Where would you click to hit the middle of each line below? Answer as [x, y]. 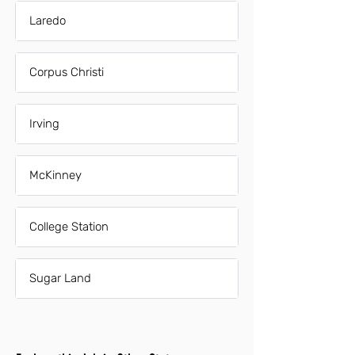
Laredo [48, 21]
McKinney [55, 175]
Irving [44, 124]
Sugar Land [60, 278]
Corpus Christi [67, 72]
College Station [69, 227]
